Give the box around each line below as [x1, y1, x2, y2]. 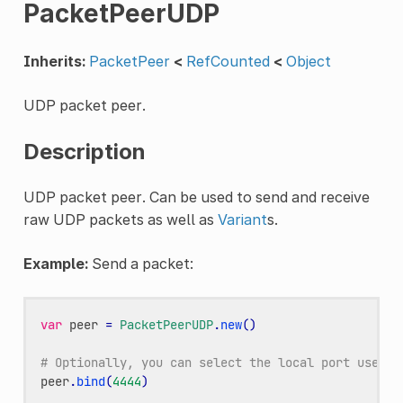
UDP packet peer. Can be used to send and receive [22, 187, 370, 206]
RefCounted [185, 51, 270, 70]
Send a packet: [87, 254, 193, 273]
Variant [217, 210, 267, 228]
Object [285, 51, 331, 70]
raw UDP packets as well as [22, 210, 218, 228]
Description [22, 138, 146, 165]
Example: [22, 254, 88, 273]
